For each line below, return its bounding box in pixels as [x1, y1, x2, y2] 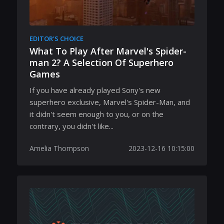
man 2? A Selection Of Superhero [29, 56, 173, 68]
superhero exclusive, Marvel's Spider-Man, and [29, 96, 190, 107]
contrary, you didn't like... [29, 120, 113, 131]
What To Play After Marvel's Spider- [29, 45, 186, 57]
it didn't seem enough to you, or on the [29, 108, 163, 119]
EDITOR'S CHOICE [29, 34, 83, 43]
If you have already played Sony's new [29, 84, 160, 95]
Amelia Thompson [29, 143, 89, 153]
